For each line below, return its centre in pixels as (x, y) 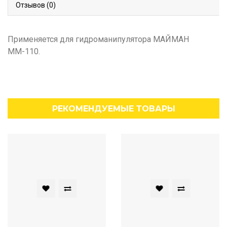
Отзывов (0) (36, 5)
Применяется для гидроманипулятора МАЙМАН (98, 40)
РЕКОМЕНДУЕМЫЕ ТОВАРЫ (113, 109)
